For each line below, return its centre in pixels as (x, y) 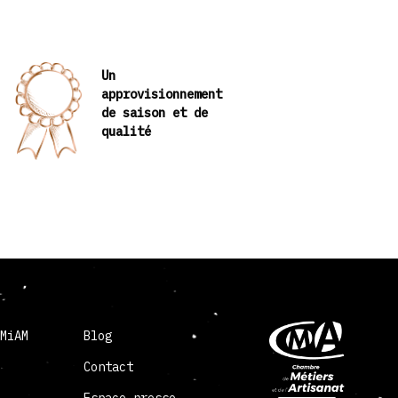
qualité (127, 132)
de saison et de (155, 113)
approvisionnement (162, 95)
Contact (109, 366)
